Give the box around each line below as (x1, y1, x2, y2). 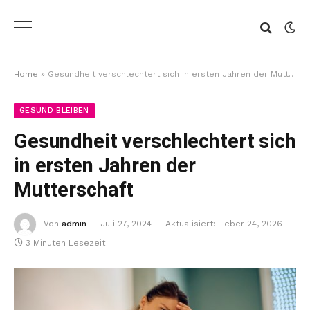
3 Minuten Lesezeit (26, 238, 105, 248)
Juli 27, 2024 (100, 219, 152, 228)
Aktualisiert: (165, 219, 215, 228)
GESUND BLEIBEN (19, 106, 89, 115)
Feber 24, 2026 (220, 219, 282, 228)
